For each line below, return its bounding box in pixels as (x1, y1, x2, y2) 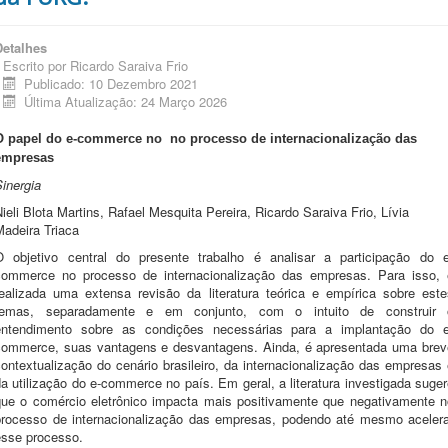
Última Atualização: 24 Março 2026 (24, 91, 228, 111)
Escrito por (3, 55, 70, 75)
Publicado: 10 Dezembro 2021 (24, 73, 199, 93)
